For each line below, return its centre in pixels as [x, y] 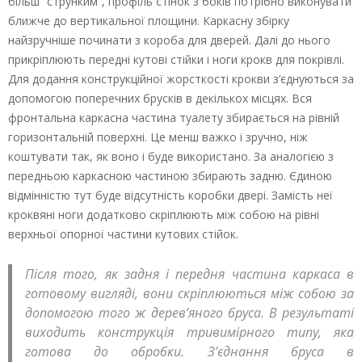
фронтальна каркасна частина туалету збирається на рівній [174, 118]
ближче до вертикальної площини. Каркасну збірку [149, 21]
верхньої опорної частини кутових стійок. [123, 234]
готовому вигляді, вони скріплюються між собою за [189, 294]
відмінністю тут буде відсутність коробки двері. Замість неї [170, 196]
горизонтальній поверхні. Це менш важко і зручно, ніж [158, 137]
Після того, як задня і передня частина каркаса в [189, 274]
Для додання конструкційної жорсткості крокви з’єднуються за [181, 79]
